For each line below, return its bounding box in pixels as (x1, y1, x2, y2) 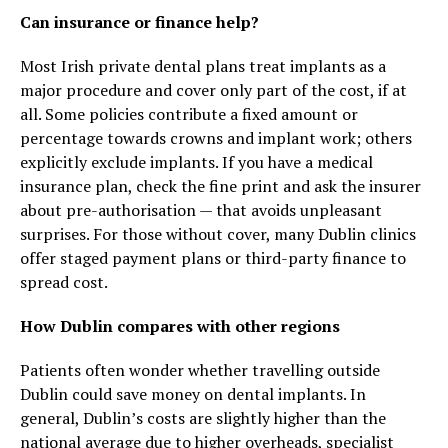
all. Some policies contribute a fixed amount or (20, 103, 358, 125)
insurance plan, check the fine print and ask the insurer (20, 175, 421, 197)
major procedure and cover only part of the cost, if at (20, 79, 407, 101)
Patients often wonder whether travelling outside (20, 359, 380, 381)
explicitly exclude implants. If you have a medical (20, 151, 373, 173)
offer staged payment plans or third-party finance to (20, 247, 406, 269)
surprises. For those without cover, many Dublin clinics (20, 223, 416, 245)
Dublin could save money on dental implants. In (20, 383, 366, 405)
